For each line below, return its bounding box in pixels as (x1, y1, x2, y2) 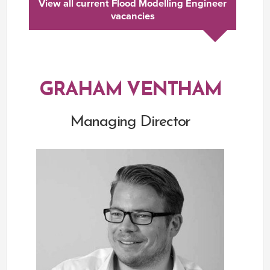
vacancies (110, 10, 155, 23)
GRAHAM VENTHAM (39, 80, 222, 100)
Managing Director (70, 113, 190, 130)
